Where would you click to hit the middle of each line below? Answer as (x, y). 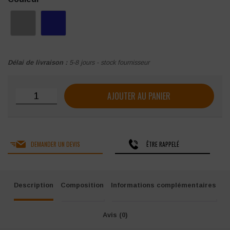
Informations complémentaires (163, 185)
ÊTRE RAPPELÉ (162, 144)
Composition (82, 185)
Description (34, 185)
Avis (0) (115, 215)
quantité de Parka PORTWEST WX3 (83, 93)
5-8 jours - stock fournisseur (109, 63)
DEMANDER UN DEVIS (55, 144)
